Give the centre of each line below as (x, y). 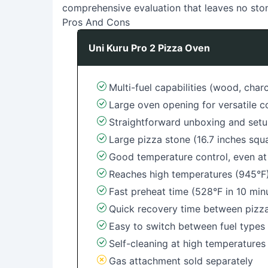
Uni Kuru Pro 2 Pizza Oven (149, 48)
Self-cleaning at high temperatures (187, 243)
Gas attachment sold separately (181, 261)
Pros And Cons (96, 22)
